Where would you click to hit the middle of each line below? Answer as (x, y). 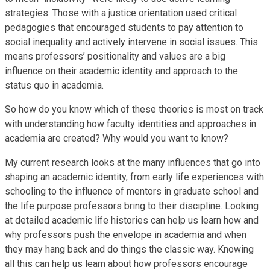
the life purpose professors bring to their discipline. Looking (132, 206)
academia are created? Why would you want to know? (117, 138)
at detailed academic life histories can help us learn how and (132, 220)
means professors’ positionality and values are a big (115, 56)
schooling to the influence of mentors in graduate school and (132, 191)
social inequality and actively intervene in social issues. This (131, 42)
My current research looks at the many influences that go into (133, 162)
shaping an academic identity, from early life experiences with (134, 177)
